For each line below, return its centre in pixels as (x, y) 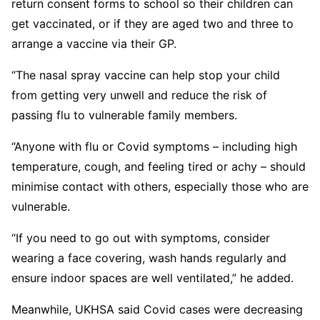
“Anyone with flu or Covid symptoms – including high (154, 146)
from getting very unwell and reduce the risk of (139, 95)
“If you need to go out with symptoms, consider (141, 238)
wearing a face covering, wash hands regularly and (149, 258)
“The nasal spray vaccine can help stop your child (146, 75)
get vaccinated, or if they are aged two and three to (152, 24)
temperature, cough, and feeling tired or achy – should (159, 166)
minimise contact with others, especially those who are (160, 186)
